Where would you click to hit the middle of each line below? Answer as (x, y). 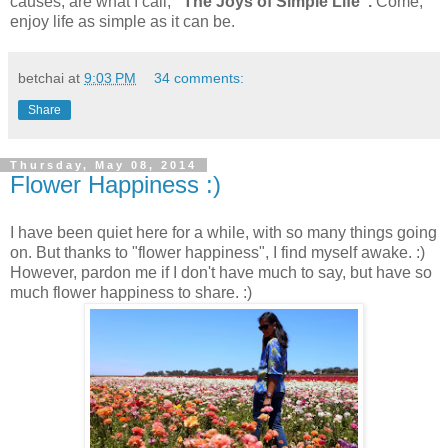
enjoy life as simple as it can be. (124, 22)
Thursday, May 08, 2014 (103, 165)
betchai (41, 78)
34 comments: (199, 78)
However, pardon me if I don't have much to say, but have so (221, 272)
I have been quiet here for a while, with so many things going (223, 232)
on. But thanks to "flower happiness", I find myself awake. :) (217, 252)
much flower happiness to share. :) (131, 292)
